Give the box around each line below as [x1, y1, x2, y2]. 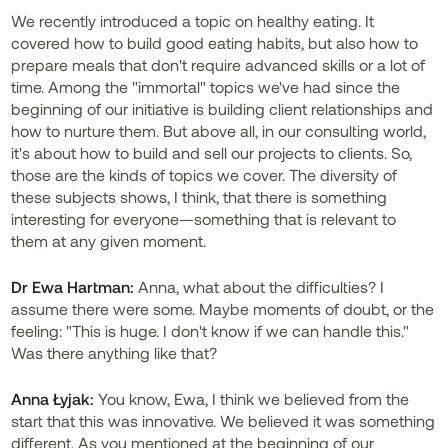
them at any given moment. [11, 231, 207, 250]
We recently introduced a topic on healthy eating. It [11, 11, 375, 30]
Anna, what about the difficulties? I [134, 277, 385, 296]
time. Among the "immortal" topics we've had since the [11, 77, 401, 96]
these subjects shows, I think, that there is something [11, 187, 388, 206]
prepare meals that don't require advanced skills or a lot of [11, 55, 426, 74]
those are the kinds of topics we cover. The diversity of [11, 165, 398, 184]
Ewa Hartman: [32, 277, 135, 296]
